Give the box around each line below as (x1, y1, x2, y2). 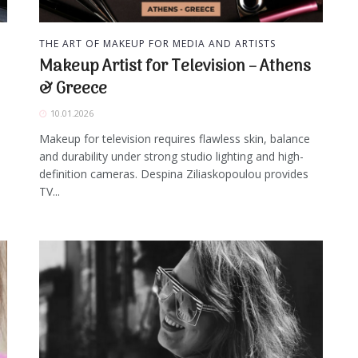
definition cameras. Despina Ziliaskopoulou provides (39, 166, 308, 182)
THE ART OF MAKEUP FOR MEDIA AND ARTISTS (39, 37, 276, 51)
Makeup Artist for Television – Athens (39, 54, 311, 81)
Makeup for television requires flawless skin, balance (39, 131, 310, 147)
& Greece (39, 77, 107, 103)
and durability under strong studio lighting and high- (39, 149, 304, 165)
